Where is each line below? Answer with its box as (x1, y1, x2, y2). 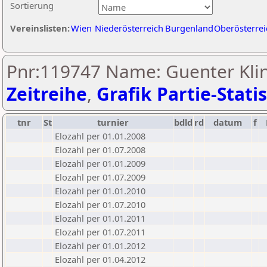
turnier (97, 116, 129, 128)
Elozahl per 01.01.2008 (55, 130, 145, 142)
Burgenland (165, 22, 213, 34)
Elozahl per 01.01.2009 (55, 157, 145, 169)
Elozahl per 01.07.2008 (55, 144, 145, 156)
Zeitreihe (7, 82, 87, 106)
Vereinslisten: (10, 22, 70, 34)
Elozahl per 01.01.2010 (55, 185, 145, 197)
